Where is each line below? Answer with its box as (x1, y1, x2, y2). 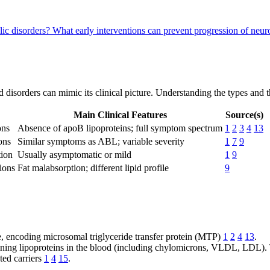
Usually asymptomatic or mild (17, 149, 131, 160)
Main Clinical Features (73, 109, 167, 120)
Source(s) (225, 109, 263, 120)
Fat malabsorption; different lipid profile (17, 162, 169, 173)
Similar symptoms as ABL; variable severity (17, 136, 184, 146)
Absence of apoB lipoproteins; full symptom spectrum (17, 122, 222, 133)
